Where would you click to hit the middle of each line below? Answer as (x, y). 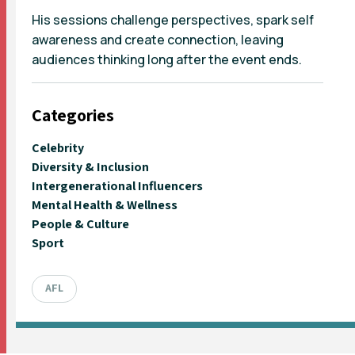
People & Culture (80, 223)
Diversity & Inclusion (90, 166)
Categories (73, 115)
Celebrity (58, 147)
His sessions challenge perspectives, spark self (173, 19)
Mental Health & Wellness (105, 204)
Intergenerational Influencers (117, 185)
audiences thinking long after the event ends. (167, 59)
